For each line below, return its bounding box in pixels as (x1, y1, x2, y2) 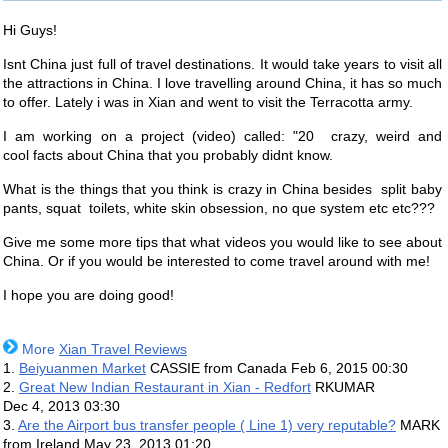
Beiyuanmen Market (19, 360, 146, 376)
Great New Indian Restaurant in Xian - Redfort (19, 379, 311, 395)
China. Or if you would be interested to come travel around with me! (3, 253, 430, 269)
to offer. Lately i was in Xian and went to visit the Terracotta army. (3, 94, 413, 110)
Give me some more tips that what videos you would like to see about (3, 234, 443, 250)
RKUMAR (311, 379, 375, 395)
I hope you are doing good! (3, 287, 174, 303)
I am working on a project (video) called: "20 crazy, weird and (3, 128, 443, 144)
